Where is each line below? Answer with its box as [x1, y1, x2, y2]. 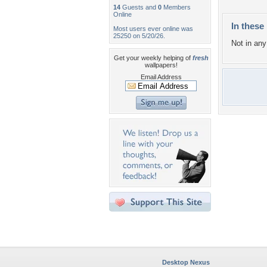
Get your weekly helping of [113, 54, 193, 61]
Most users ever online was [113, 25, 193, 32]
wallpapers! [144, 61, 178, 69]
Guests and [120, 4, 158, 11]
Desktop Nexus [162, 259, 210, 266]
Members [162, 4, 191, 11]
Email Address [140, 73, 182, 80]
